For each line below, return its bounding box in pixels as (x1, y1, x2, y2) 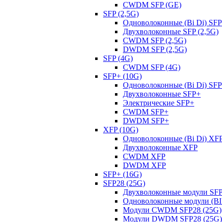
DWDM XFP (123, 161, 166, 169)
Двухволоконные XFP (123, 143, 198, 152)
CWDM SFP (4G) (123, 63, 180, 71)
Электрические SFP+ (123, 99, 194, 107)
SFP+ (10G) (103, 72, 142, 80)
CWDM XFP (123, 152, 166, 161)
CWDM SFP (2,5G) (123, 36, 186, 45)
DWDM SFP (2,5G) (123, 45, 187, 54)
